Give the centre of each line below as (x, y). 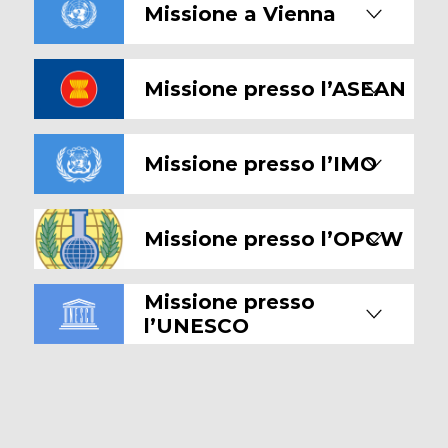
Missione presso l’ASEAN (275, 89)
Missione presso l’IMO (260, 164)
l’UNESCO (196, 326)
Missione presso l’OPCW (273, 239)
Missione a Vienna (240, 14)
